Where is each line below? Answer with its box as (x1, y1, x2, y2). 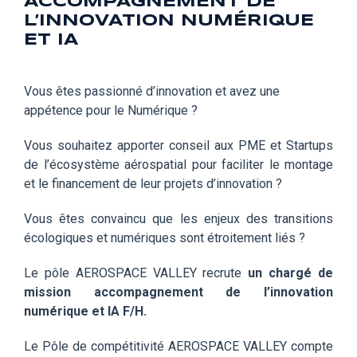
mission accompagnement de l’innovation (24, 284, 333, 300)
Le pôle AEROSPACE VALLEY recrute (24, 265, 249, 280)
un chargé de (248, 265, 334, 280)
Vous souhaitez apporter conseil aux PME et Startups (24, 137, 333, 153)
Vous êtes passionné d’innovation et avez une (24, 83, 280, 99)
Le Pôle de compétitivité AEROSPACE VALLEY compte (24, 338, 333, 354)
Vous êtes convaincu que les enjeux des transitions (24, 210, 333, 226)
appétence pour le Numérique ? (24, 102, 198, 118)
